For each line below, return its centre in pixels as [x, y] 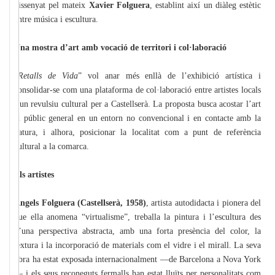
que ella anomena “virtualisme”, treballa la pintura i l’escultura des [137, 217]
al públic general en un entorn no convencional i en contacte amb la [137, 118]
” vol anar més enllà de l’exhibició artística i [169, 76]
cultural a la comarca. [52, 146]
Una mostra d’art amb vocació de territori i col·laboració [120, 47]
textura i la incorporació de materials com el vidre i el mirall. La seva [137, 245]
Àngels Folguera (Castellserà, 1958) [80, 203]
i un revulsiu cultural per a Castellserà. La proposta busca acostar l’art [137, 104]
